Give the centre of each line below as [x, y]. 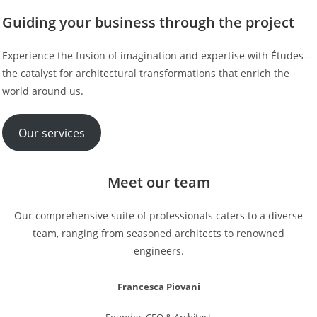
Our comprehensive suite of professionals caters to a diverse [158, 216]
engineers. [158, 251]
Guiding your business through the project [148, 23]
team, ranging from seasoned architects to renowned [158, 234]
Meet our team [158, 183]
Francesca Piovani [158, 286]
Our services [51, 133]
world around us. [42, 91]
